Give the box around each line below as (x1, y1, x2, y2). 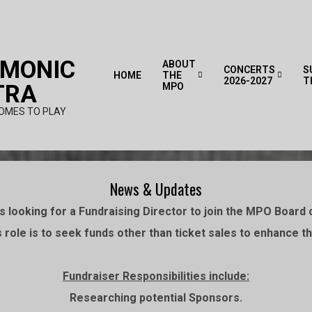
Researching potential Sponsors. (70, 291, 242, 304)
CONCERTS (224, 64, 275, 75)
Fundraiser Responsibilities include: (63, 270, 249, 283)
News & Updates (110, 178, 202, 200)
